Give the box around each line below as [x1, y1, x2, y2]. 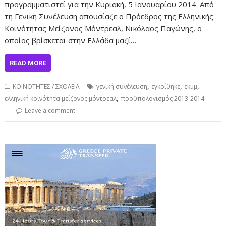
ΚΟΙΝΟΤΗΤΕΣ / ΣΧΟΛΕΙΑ [13, 82, 80, 91]
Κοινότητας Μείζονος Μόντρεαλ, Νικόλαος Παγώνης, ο [5, 23, 202, 33]
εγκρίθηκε [151, 82, 181, 91]
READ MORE [10, 59, 46, 67]
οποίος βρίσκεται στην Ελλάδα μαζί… [5, 35, 137, 45]
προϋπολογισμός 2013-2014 [121, 94, 205, 103]
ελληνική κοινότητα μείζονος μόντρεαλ [5, 94, 117, 103]
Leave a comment [25, 106, 76, 115]
